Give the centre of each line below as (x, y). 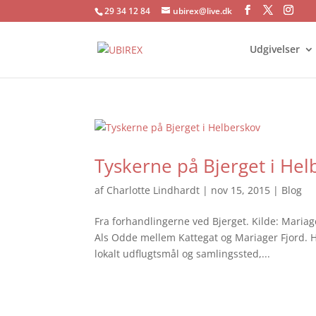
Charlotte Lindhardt (153, 190)
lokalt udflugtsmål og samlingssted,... (183, 254)
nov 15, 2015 (241, 190)
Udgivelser (274, 49)
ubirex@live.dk (203, 11)
